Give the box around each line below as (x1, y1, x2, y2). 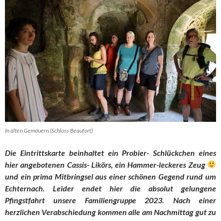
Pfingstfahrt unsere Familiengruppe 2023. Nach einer (5, 195, 216, 205)
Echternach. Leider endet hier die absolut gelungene (5, 183, 216, 193)
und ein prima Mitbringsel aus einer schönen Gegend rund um (5, 171, 216, 181)
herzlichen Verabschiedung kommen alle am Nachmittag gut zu (5, 207, 216, 217)
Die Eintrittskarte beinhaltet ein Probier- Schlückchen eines (5, 147, 216, 157)
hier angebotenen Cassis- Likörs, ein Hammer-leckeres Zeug (5, 159, 207, 169)
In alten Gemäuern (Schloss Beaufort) (5, 126, 93, 134)
